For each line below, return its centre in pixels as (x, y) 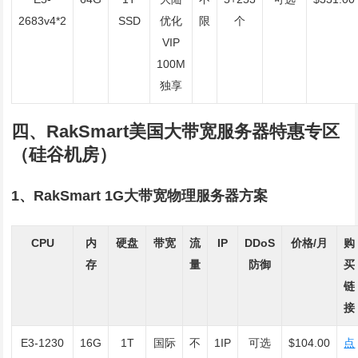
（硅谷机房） (64, 155)
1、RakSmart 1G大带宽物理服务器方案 (140, 196)
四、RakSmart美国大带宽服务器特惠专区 (176, 131)
